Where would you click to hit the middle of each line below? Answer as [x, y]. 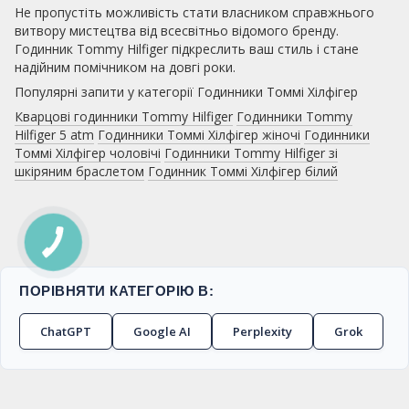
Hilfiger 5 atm [54, 134]
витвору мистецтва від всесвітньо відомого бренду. [177, 30]
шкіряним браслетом [79, 171]
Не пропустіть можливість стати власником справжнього [194, 12]
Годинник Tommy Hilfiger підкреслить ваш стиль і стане [187, 48]
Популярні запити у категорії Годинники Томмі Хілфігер [186, 91]
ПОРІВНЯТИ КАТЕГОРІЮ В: [116, 290]
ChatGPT [66, 331]
